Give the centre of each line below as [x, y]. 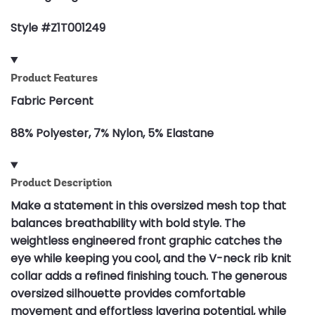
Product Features [54, 77]
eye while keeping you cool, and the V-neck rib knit [151, 259]
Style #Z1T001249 [58, 27]
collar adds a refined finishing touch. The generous [149, 276]
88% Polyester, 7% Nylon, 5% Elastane [112, 133]
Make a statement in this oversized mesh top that [148, 206]
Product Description [61, 183]
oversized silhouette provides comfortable [128, 294]
